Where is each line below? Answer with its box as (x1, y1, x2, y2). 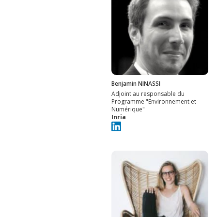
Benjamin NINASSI (111, 79, 160, 88)
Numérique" (111, 105, 145, 113)
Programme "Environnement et (111, 97, 196, 106)
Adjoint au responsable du (111, 89, 185, 98)
